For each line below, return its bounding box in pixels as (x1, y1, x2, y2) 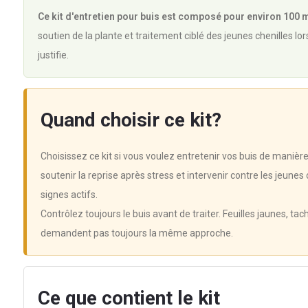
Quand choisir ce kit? (40, 109, 221, 131)
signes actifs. (40, 189, 98, 200)
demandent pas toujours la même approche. (40, 228, 233, 239)
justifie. (37, 49, 69, 60)
